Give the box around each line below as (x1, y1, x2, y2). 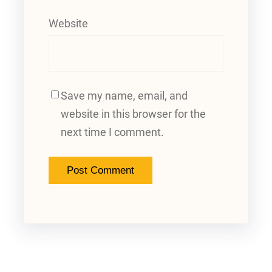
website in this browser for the (61, 107, 206, 120)
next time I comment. (61, 126, 164, 138)
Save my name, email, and (61, 89, 188, 102)
